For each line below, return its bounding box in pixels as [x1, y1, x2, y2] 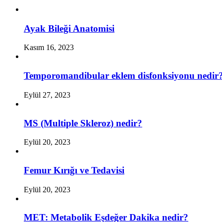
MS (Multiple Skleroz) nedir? [24, 117, 142, 128]
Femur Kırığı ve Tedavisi [24, 165, 124, 175]
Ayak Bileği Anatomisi [24, 23, 114, 34]
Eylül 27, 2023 [24, 90, 70, 99]
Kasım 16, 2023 [24, 43, 74, 52]
